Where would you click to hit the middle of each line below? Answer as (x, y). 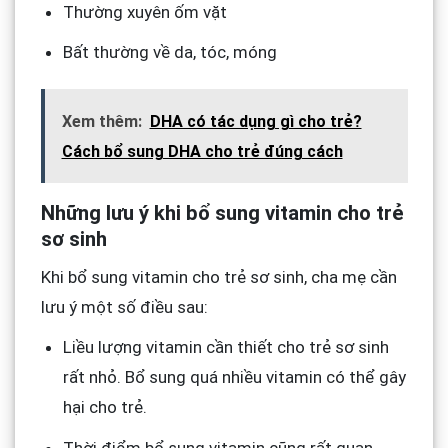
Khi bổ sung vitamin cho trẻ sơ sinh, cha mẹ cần (218, 277)
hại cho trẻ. (104, 407)
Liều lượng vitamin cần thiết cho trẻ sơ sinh (225, 347)
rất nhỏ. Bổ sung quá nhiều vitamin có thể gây (234, 377)
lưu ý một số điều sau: (124, 307)
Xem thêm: (101, 122)
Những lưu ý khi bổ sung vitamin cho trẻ (222, 213)
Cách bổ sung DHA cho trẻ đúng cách (202, 152)
